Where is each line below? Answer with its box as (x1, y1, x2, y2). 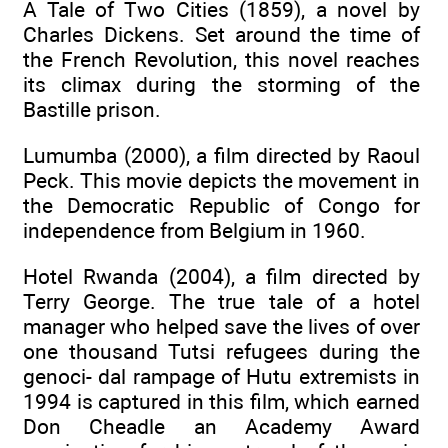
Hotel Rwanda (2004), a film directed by (23, 264, 420, 290)
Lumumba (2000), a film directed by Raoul (23, 143, 420, 169)
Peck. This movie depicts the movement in (23, 168, 420, 194)
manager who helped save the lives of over (23, 314, 420, 340)
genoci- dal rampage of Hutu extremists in (23, 364, 420, 390)
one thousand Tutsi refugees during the (23, 339, 420, 365)
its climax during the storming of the (23, 71, 420, 97)
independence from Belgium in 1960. (23, 218, 366, 244)
